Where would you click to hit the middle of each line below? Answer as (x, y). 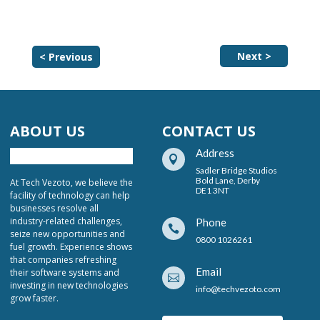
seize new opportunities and (67, 234)
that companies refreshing (63, 260)
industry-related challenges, (66, 221)
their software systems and (65, 272)
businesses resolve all (54, 208)
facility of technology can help (70, 195)
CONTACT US (209, 131)
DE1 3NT (212, 190)
